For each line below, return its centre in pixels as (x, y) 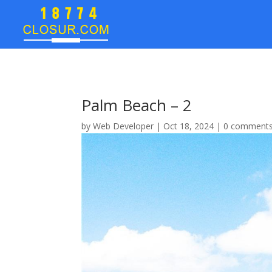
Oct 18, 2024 (189, 126)
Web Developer (124, 126)
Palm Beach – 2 (137, 105)
